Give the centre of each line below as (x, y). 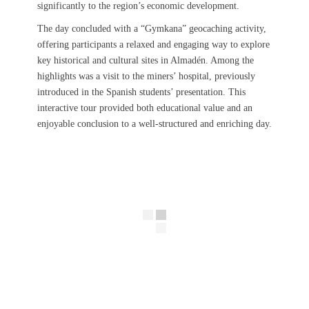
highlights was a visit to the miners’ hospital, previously (146, 76)
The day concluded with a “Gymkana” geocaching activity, (152, 29)
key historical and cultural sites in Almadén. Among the (146, 60)
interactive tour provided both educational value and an (145, 108)
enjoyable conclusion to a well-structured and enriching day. (154, 124)
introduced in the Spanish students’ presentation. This (141, 92)
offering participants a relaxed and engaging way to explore (153, 44)
